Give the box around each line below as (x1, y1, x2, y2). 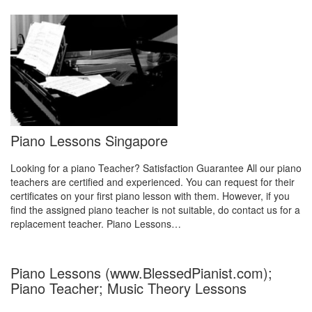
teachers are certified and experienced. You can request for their (10, 175, 295, 189)
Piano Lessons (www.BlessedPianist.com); (10, 263, 272, 283)
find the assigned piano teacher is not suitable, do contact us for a (10, 203, 300, 217)
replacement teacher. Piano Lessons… (10, 217, 181, 231)
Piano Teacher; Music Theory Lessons (10, 278, 247, 298)
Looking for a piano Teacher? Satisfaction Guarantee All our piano (10, 161, 302, 175)
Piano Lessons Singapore (10, 130, 168, 150)
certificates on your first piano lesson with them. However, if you (10, 189, 290, 203)
